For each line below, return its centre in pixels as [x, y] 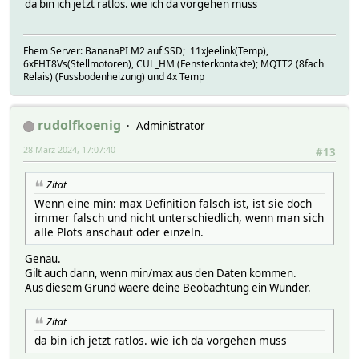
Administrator [171, 125]
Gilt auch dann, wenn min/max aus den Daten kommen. [161, 273]
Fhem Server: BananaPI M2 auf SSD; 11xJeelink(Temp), [146, 50]
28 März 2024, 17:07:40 [69, 149]
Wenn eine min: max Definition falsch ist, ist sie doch [173, 203]
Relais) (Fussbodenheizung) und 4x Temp [114, 76]
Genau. [43, 258]
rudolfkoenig [79, 125]
